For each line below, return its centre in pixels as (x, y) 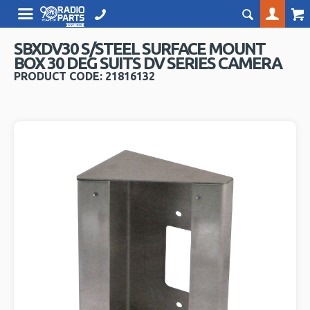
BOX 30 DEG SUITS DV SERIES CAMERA (148, 64)
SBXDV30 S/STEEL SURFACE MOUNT (140, 49)
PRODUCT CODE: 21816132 (85, 76)
